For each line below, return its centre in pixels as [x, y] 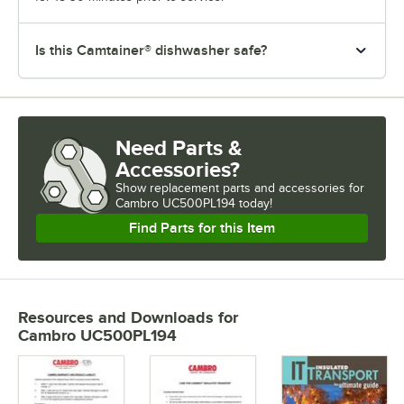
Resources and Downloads [116, 318]
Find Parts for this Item [202, 229]
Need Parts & [179, 148]
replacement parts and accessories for [257, 188]
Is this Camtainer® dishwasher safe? [151, 51]
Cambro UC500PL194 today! [194, 204]
